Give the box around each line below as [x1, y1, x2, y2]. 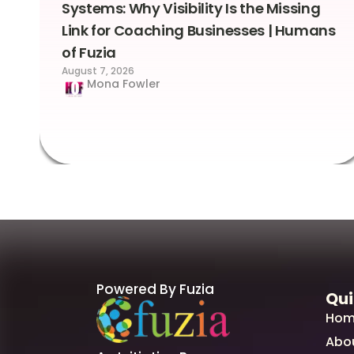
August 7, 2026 [62, 64, 134, 78]
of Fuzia [62, 43, 117, 63]
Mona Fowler [87, 76, 160, 92]
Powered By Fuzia [96, 280, 214, 299]
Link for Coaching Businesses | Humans [62, 21, 336, 41]
